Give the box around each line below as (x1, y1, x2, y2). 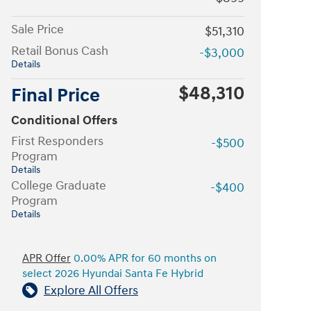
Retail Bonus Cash (11, 42, 108, 59)
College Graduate (11, 177, 106, 194)
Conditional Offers (11, 112, 117, 128)
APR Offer (22, 251, 71, 265)
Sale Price (11, 21, 64, 37)
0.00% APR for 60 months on (71, 251, 217, 265)
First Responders (11, 133, 103, 149)
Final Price (11, 83, 100, 108)
